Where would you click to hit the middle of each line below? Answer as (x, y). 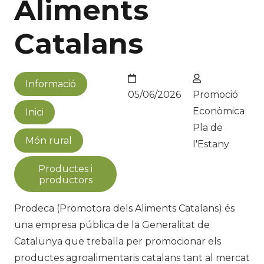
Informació (51, 84)
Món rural (49, 140)
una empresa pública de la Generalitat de (112, 225)
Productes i (66, 169)
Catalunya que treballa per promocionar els (118, 241)
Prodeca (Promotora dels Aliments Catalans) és (124, 208)
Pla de (207, 127)
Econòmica (218, 111)
